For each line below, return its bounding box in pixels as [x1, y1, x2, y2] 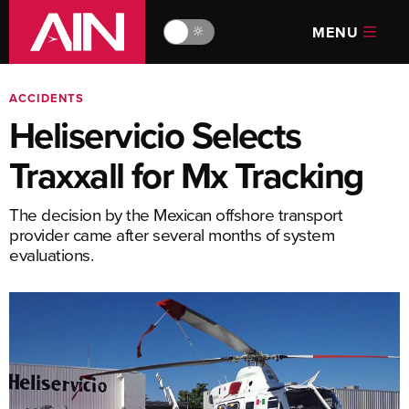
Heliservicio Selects [9, 109, 301, 162]
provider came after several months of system [9, 222, 334, 246]
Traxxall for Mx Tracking [9, 149, 363, 202]
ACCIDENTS [9, 89, 84, 107]
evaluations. [9, 242, 93, 267]
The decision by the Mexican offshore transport [9, 202, 342, 226]
